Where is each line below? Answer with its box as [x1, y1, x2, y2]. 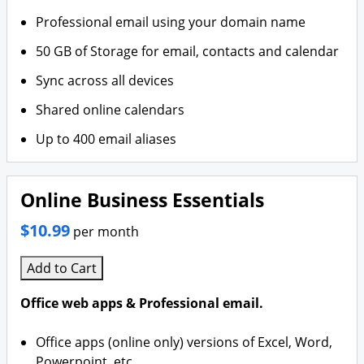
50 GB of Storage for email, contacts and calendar [36, 42, 340, 60]
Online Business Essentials [20, 188, 264, 213]
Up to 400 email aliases [36, 130, 177, 148]
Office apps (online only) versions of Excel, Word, [36, 333, 333, 351]
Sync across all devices [36, 71, 175, 89]
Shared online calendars [36, 101, 185, 119]
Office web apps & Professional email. [20, 294, 263, 312]
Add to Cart [27, 259, 97, 277]
